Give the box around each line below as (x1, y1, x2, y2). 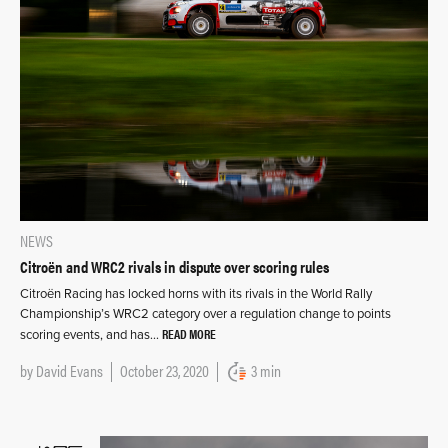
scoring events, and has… (20, 327, 162, 344)
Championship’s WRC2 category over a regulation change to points (20, 306, 391, 323)
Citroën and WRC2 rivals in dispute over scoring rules (20, 255, 329, 279)
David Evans (36, 359, 103, 383)
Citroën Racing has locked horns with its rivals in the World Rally (20, 286, 372, 303)
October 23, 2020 (120, 359, 209, 383)
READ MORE (162, 324, 216, 344)
